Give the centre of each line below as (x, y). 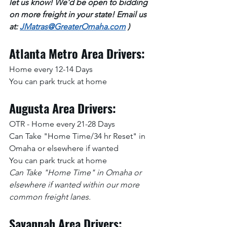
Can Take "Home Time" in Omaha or (76, 172)
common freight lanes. (50, 197)
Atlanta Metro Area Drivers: (77, 53)
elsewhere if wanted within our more (75, 184)
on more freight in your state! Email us (79, 14)
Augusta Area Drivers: (63, 108)
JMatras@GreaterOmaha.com (73, 26)
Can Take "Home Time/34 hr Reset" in (78, 136)
